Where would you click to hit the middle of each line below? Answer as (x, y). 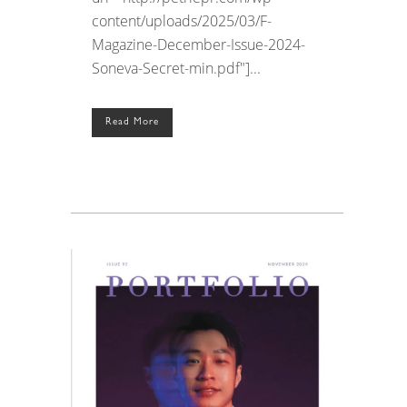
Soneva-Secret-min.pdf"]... (176, 69)
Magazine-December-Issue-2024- (199, 45)
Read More (132, 123)
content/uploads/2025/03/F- (182, 21)
